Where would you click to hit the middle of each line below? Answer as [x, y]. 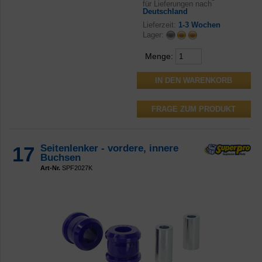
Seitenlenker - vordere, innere [109, 149]
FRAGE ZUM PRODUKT [194, 109]
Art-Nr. [50, 168]
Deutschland [165, 12]
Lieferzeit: [160, 25]
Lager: [154, 35]
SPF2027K [76, 168]
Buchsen [61, 158]
